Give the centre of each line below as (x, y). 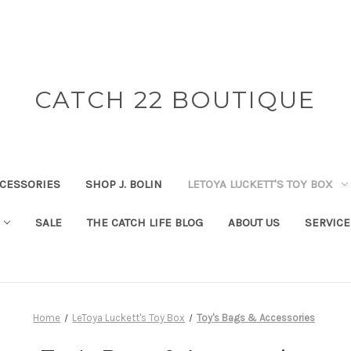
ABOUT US (253, 222)
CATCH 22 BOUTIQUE (175, 100)
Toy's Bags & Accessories (256, 317)
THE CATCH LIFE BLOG (145, 222)
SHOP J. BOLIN (123, 184)
